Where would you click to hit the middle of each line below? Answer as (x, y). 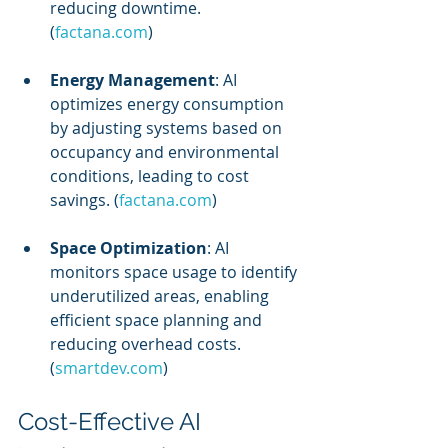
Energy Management (132, 80)
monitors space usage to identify (175, 272)
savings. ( (84, 200)
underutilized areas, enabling (161, 296)
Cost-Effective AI (112, 421)
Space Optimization (128, 248)
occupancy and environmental (166, 152)
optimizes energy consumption (169, 104)
